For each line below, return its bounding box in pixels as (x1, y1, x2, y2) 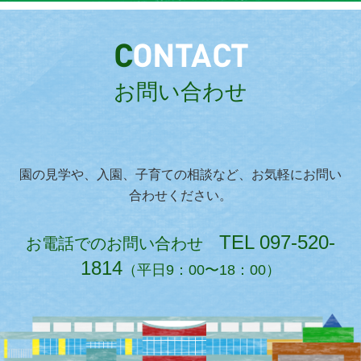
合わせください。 (129, 189, 232, 203)
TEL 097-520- (219, 231, 335, 254)
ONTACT (131, 42, 248, 75)
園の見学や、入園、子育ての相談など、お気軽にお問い (19, 168, 342, 182)
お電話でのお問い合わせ (26, 234, 219, 253)
